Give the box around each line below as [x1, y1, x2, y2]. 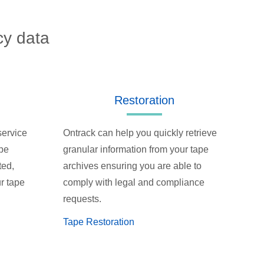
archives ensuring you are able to [63, 161, 202, 171]
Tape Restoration [63, 217, 135, 227]
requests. [63, 194, 102, 204]
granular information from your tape [63, 144, 209, 155]
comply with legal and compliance [63, 177, 205, 188]
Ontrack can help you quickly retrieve [63, 128, 217, 138]
